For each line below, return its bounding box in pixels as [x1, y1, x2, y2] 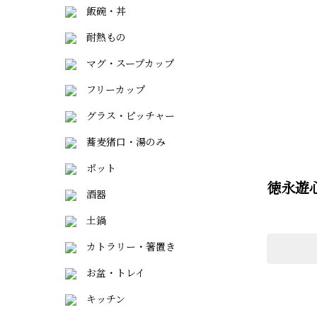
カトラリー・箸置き [76, 239, 175, 253]
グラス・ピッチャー [76, 108, 175, 122]
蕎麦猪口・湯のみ [76, 134, 166, 149]
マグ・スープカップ [76, 56, 174, 70]
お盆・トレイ [76, 265, 145, 279]
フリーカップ [76, 82, 145, 96]
